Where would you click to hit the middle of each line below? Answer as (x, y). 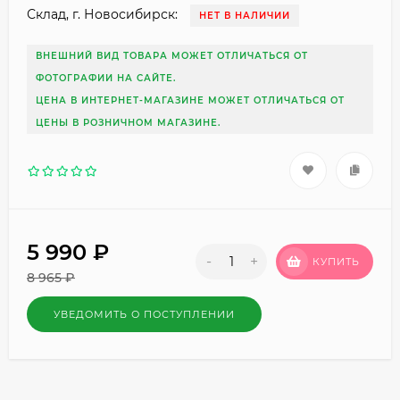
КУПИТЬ (336, 262)
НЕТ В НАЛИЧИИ (245, 15)
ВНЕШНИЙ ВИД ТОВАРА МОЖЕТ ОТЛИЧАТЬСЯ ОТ (172, 55)
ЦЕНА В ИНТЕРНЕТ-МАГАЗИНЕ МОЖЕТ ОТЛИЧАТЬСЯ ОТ (190, 100)
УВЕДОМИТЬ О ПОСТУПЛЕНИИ (144, 314)
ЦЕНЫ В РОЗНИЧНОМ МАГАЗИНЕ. (128, 122)
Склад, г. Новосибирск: (102, 14)
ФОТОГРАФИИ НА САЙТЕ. (106, 78)
